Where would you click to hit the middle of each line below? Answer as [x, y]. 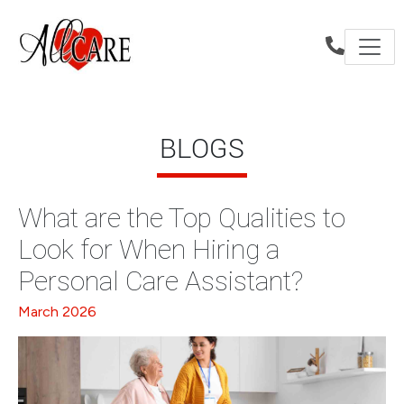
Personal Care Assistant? [161, 281]
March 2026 [57, 312]
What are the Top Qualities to [182, 218]
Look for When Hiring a [149, 249]
